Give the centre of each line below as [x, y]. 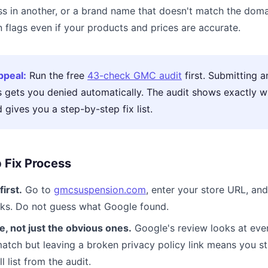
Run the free [57, 75]
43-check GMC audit [135, 75]
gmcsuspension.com [100, 190]
